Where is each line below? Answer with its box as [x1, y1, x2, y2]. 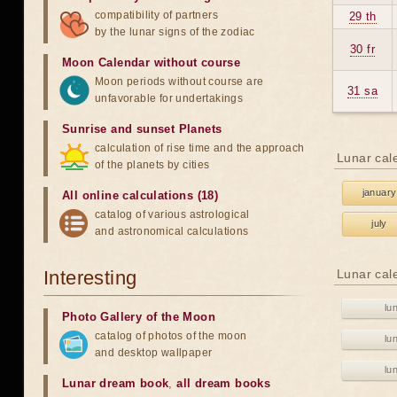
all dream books [176, 377, 271, 390]
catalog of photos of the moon [95, 330, 247, 342]
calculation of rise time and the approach [95, 142, 305, 154]
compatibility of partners [95, 9, 218, 21]
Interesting [43, 267, 137, 289]
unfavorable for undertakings [95, 92, 244, 105]
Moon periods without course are [95, 75, 264, 88]
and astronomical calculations [95, 225, 249, 237]
